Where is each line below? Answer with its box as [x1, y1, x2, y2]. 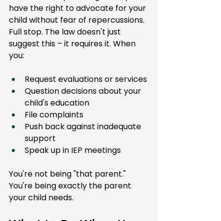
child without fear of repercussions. [9, 14, 147, 26]
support [25, 133, 56, 144]
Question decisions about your [25, 85, 143, 97]
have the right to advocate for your [9, 2, 148, 14]
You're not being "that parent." [9, 168, 128, 180]
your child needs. [9, 192, 74, 203]
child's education [25, 97, 89, 109]
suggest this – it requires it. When [9, 38, 138, 49]
